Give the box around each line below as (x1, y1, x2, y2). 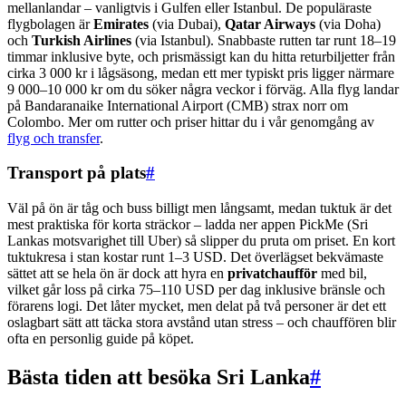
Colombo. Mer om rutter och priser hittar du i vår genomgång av (7, 113, 374, 130)
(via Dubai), (149, 15, 225, 32)
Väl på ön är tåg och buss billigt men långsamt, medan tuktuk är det (7, 199, 391, 216)
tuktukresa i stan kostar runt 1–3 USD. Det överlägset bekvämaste (7, 248, 383, 265)
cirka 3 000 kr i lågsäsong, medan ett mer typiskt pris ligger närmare (7, 64, 394, 81)
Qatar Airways (225, 15, 315, 32)
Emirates (93, 15, 149, 32)
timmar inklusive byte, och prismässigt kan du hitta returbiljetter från (7, 48, 395, 64)
